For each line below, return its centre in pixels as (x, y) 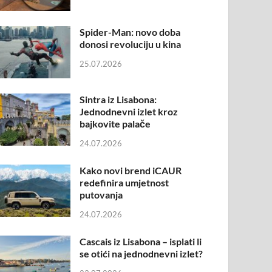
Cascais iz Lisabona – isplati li (141, 241)
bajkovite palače (115, 124)
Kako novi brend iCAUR (131, 170)
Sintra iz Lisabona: (118, 100)
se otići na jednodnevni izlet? (141, 253)
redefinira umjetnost (124, 182)
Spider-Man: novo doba (130, 32)
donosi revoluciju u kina (131, 44)
